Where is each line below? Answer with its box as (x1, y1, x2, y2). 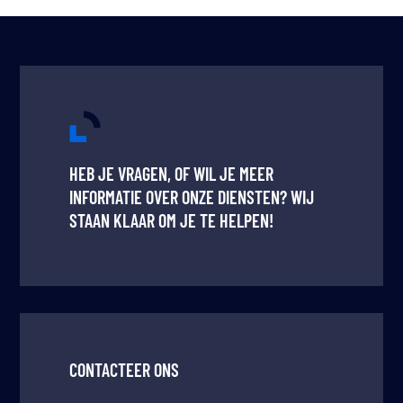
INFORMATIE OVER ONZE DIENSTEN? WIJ (69, 186, 315, 209)
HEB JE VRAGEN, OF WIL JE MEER (69, 163, 274, 185)
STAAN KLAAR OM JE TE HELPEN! (69, 210, 274, 232)
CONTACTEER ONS (69, 359, 180, 381)
